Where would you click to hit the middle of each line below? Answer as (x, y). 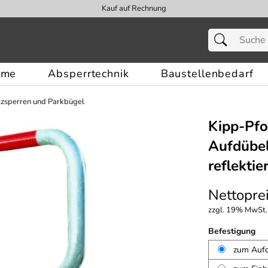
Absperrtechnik (89, 74)
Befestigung (232, 231)
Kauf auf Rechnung (134, 8)
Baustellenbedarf (207, 74)
